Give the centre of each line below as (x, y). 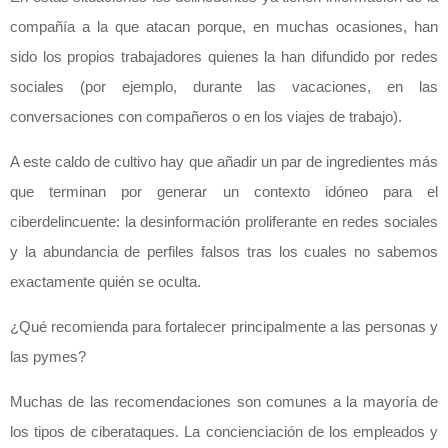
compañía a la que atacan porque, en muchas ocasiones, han (224, 27)
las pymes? (48, 357)
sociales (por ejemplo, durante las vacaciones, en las (224, 87)
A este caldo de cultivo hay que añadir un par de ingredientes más (224, 162)
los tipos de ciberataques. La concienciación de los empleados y (224, 432)
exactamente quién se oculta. (105, 282)
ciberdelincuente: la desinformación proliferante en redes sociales (224, 222)
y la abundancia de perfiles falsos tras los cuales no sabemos (224, 252)
